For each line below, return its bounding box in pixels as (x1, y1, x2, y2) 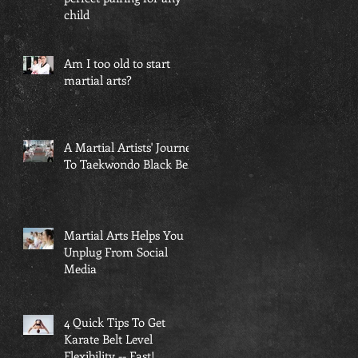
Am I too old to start (64, 54, 170, 71)
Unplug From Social (64, 243, 168, 260)
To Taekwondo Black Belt (64, 155, 195, 172)
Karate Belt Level (64, 330, 153, 347)
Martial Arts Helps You (64, 226, 184, 243)
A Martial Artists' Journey (64, 138, 197, 155)
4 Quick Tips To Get (64, 313, 165, 330)
